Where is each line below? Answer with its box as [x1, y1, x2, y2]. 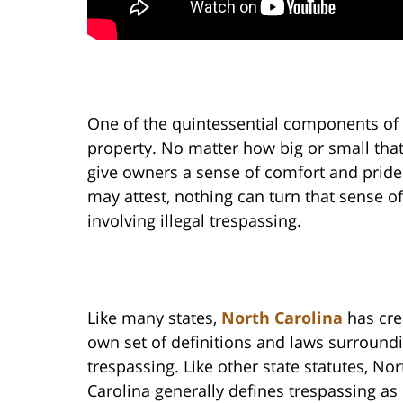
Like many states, [87, 307, 221, 329]
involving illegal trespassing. [87, 210, 301, 232]
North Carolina [221, 307, 343, 329]
